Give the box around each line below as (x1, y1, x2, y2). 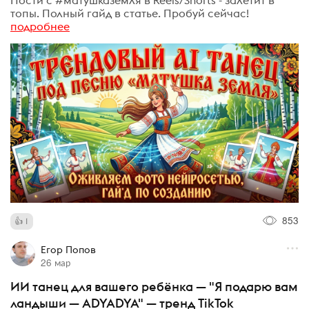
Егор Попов (40, 243, 96, 257)
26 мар (40, 255, 70, 270)
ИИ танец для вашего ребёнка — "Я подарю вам (10, 279, 298, 295)
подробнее (10, 19, 70, 34)
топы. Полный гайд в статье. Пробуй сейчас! (10, 6, 249, 21)
